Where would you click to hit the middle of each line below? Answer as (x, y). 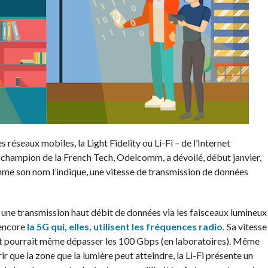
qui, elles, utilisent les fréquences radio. (137, 226)
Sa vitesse (246, 226)
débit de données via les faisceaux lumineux (178, 212)
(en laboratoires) (195, 241)
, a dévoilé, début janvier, (212, 157)
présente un (228, 255)
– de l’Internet (202, 143)
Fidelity (125, 143)
